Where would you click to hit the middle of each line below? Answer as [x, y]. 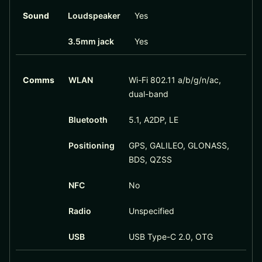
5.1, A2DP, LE [153, 120]
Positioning [91, 146]
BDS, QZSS [150, 160]
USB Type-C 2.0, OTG [170, 237]
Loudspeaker [94, 16]
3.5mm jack [91, 42]
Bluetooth [88, 120]
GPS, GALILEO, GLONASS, [179, 146]
